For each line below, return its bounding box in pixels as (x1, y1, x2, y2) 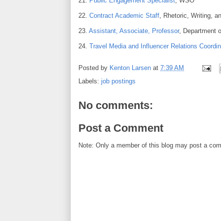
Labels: (78, 77, 101, 85)
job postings (101, 77, 136, 85)
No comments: (78, 99, 153, 111)
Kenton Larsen (110, 64, 151, 72)
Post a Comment (78, 121, 163, 134)
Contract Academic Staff (89, 12, 159, 19)
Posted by (78, 64, 110, 72)
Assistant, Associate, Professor (89, 27, 179, 35)
